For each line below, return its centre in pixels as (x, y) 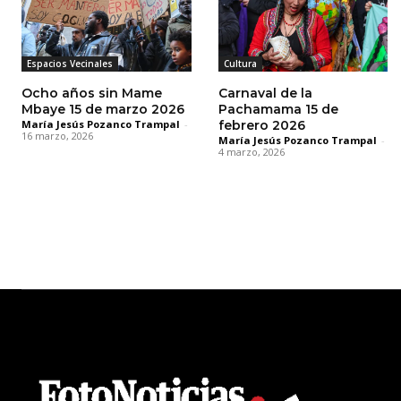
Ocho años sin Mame (92, 93)
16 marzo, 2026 (57, 135)
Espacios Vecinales (70, 63)
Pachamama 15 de (278, 109)
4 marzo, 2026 (251, 151)
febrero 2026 (261, 125)
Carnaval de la (265, 93)
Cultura (240, 63)
